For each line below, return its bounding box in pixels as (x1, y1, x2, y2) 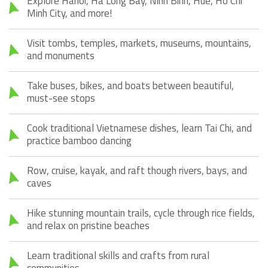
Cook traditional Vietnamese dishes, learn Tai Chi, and (27, 120, 252, 136)
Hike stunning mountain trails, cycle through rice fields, (27, 205, 255, 221)
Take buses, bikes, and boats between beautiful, (27, 77, 234, 93)
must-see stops (27, 90, 95, 106)
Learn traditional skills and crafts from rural (27, 247, 209, 263)
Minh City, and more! (27, 5, 112, 21)
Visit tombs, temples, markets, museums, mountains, (27, 35, 251, 51)
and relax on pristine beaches (27, 217, 150, 233)
